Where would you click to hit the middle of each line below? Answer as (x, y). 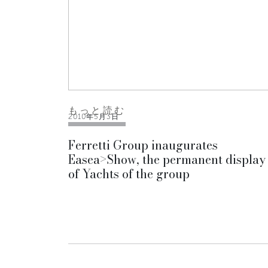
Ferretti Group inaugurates (143, 145)
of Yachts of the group (129, 174)
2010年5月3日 (94, 117)
